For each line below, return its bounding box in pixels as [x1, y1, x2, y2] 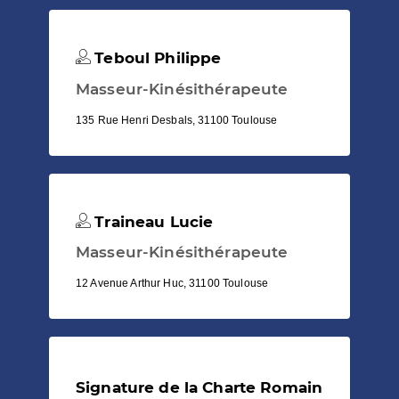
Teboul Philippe [90, 49, 222, 68]
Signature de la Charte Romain [76, 378, 323, 396]
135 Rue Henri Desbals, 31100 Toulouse [76, 113, 278, 126]
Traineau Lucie [90, 212, 214, 231]
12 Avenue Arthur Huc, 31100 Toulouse [76, 276, 269, 289]
